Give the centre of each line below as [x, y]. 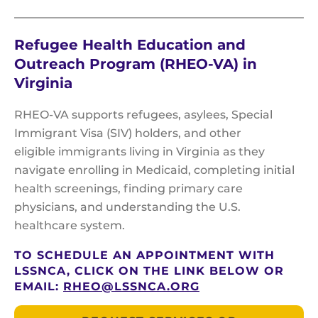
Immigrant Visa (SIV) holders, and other [128, 133]
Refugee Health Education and [130, 45]
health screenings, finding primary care [128, 189]
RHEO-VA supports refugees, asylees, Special [143, 115]
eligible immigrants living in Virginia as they [139, 152]
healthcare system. [72, 226]
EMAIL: [39, 287]
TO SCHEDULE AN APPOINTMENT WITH [144, 256]
